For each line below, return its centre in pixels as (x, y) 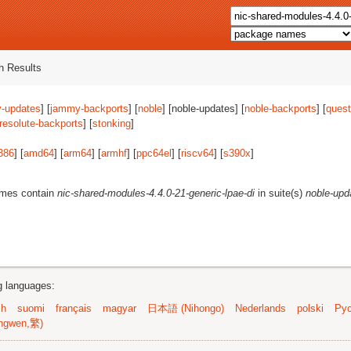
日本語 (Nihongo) (186, 308)
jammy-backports (89, 109)
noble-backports (280, 109)
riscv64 (197, 153)
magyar (119, 308)
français (74, 308)
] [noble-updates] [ (203, 109)
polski (310, 308)
